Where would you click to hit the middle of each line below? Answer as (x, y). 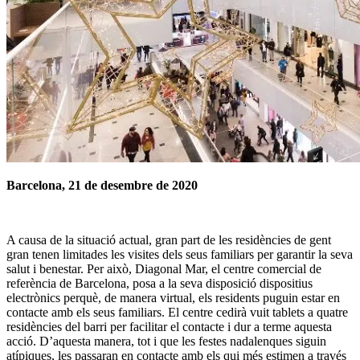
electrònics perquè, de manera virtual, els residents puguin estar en (173, 298)
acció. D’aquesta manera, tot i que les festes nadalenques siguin (166, 342)
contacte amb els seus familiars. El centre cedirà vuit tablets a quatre (177, 313)
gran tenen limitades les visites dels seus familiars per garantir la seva (180, 255)
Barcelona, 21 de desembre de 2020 (102, 186)
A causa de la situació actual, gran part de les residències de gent (169, 240)
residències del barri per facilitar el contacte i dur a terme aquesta (169, 327)
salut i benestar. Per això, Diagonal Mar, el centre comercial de (164, 269)
